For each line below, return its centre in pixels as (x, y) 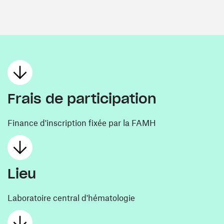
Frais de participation (82, 98)
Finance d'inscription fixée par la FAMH (82, 122)
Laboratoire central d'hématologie (71, 197)
